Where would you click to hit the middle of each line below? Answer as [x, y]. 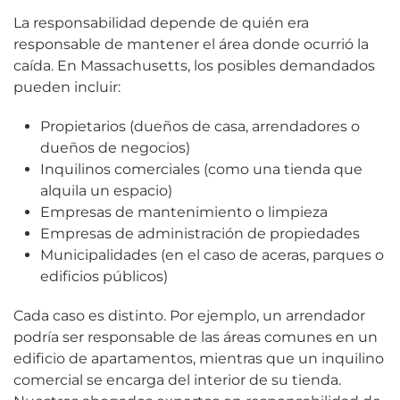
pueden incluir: [67, 87]
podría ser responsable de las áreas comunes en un [196, 337]
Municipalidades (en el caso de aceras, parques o [212, 254]
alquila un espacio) [106, 190]
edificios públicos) [104, 276]
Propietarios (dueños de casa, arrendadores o [200, 126]
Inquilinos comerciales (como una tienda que [201, 169]
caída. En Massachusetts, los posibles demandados [194, 65]
